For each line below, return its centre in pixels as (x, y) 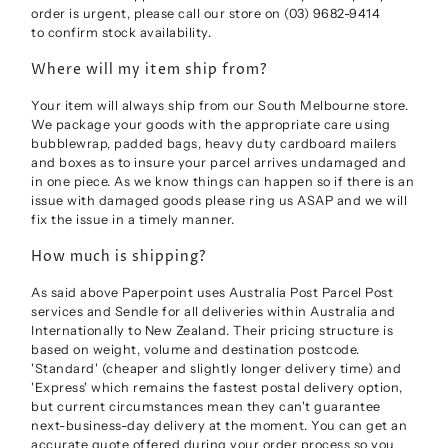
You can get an (357, 426)
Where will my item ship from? (150, 70)
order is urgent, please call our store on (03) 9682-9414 (206, 13)
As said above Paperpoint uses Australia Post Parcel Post (212, 293)
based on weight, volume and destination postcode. (195, 350)
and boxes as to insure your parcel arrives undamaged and (219, 163)
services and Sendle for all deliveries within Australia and (213, 312)
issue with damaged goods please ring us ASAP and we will (219, 201)
